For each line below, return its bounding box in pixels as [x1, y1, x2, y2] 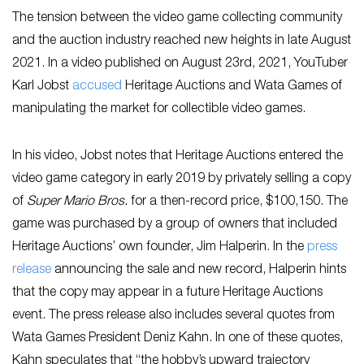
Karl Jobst [12, 80, 72, 93]
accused [72, 80, 122, 93]
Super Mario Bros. [27, 196, 128, 209]
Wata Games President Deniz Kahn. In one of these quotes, [12, 332, 343, 345]
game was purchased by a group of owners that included [12, 219, 337, 232]
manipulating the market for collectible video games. [12, 103, 305, 116]
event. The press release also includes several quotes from [12, 310, 335, 323]
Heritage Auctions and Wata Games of [122, 80, 342, 93]
